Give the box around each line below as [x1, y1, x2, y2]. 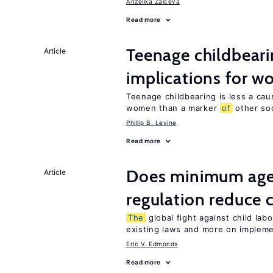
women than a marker [126, 103, 220, 113]
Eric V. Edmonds [126, 240, 178, 247]
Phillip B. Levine [126, 119, 177, 126]
